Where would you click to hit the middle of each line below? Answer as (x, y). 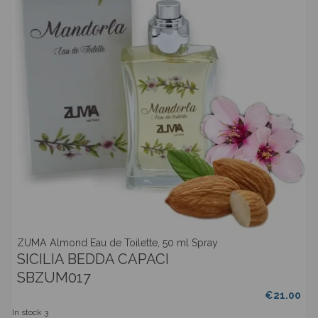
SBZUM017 (54, 278)
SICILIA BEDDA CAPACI (93, 259)
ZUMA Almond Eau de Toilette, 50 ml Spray (118, 243)
